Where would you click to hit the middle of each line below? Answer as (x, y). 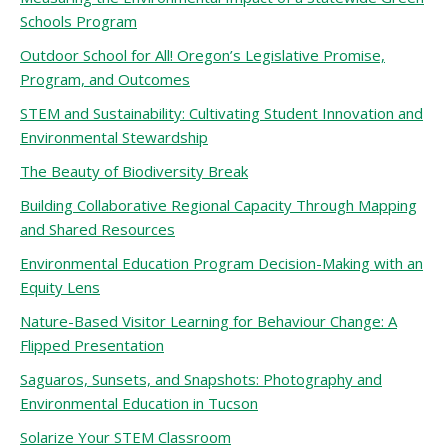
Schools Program (78, 21)
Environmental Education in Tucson (139, 403)
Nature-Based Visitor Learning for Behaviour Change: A (208, 321)
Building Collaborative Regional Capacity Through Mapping (218, 205)
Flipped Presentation (92, 345)
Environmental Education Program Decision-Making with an (221, 263)
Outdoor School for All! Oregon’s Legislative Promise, (202, 55)
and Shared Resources (97, 229)
